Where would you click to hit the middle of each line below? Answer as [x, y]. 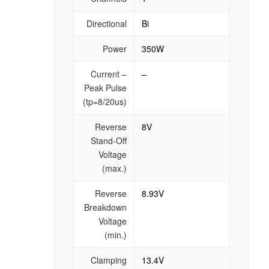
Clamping [108, 260]
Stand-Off [108, 140]
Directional [106, 23]
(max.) [114, 168]
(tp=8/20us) [104, 101]
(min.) [115, 234]
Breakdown [105, 207]
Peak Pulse [105, 87]
